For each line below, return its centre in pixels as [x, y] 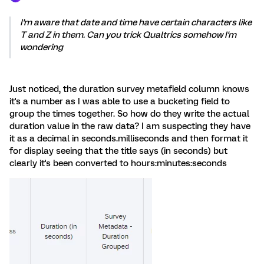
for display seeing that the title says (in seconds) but [118, 151]
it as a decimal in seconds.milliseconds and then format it [129, 138]
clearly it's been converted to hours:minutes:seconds [118, 163]
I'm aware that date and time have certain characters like [136, 22]
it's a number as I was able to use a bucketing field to [120, 101]
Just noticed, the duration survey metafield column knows [129, 89]
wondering [42, 47]
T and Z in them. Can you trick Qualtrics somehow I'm [128, 34]
